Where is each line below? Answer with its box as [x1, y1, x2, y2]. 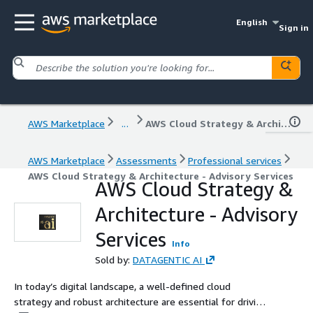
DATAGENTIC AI [133, 253, 202, 265]
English [236, 17, 268, 27]
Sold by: [95, 253, 133, 265]
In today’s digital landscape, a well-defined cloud [14, 279, 231, 292]
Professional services [188, 154, 282, 166]
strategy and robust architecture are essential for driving [14, 295, 267, 307]
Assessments [116, 154, 177, 166]
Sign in [278, 22, 309, 33]
